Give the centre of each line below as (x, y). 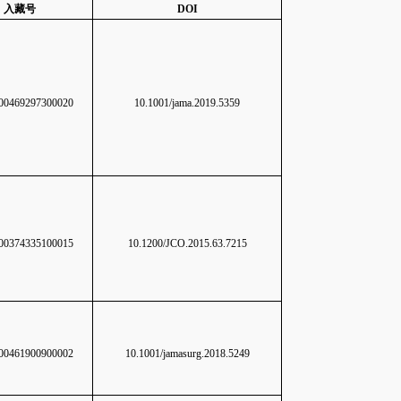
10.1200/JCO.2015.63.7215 (187, 243)
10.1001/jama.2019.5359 (187, 103)
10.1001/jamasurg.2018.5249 (187, 354)
